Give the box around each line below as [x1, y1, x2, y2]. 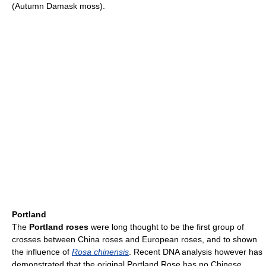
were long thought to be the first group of [88, 222, 244, 232]
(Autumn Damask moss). [12, 1, 105, 11]
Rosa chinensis [72, 247, 129, 256]
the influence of [12, 247, 72, 256]
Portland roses [29, 222, 88, 232]
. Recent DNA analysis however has [129, 247, 262, 256]
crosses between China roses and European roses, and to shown [12, 235, 257, 244]
